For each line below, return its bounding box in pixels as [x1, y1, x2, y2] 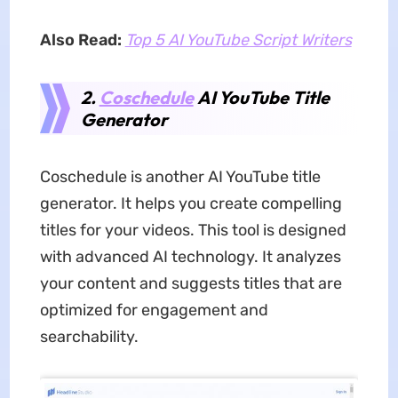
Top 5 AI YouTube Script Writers [124, 30, 352, 51]
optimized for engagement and [39, 300, 268, 321]
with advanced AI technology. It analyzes [39, 247, 341, 267]
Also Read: [39, 30, 125, 51]
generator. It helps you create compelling [39, 194, 342, 214]
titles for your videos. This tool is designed [39, 220, 346, 241]
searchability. [39, 327, 139, 347]
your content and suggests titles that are [39, 274, 342, 294]
